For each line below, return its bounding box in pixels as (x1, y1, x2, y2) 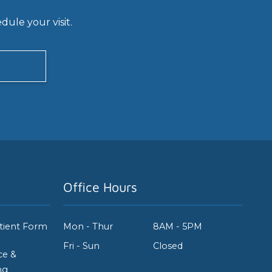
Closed (153, 240, 183, 251)
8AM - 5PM (153, 220, 203, 232)
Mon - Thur (63, 220, 114, 232)
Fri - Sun (63, 240, 100, 251)
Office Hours (63, 178, 138, 195)
